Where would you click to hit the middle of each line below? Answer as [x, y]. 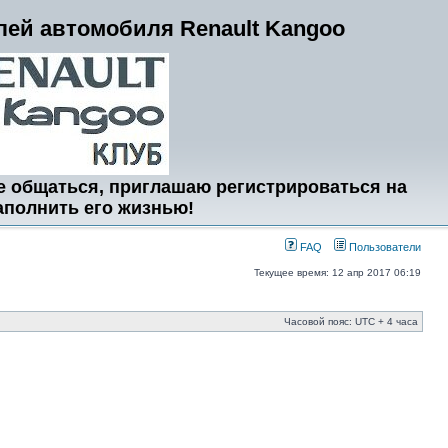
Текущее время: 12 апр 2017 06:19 [337, 272]
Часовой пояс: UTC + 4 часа [351, 321]
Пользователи [383, 247]
